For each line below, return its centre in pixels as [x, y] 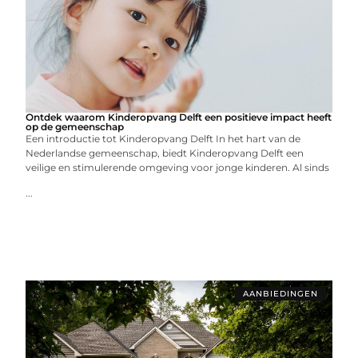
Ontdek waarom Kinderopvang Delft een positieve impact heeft [179, 117]
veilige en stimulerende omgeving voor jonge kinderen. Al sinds [178, 167]
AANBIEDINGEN [280, 293]
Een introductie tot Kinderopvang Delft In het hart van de [163, 138]
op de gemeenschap [75, 126]
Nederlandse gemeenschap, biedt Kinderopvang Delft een [165, 153]
